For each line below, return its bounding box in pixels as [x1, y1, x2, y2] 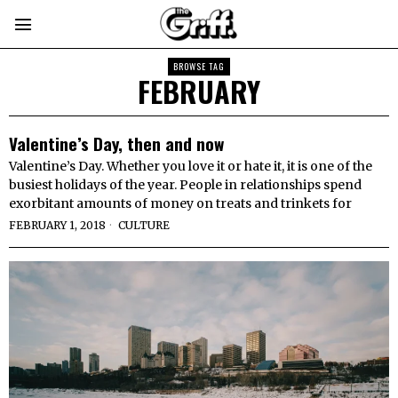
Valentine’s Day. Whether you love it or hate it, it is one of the [9, 158, 372, 174]
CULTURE [118, 219, 170, 232]
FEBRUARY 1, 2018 [9, 219, 106, 232]
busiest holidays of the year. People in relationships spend [9, 177, 362, 193]
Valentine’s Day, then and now [9, 131, 224, 155]
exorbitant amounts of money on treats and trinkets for [9, 195, 352, 211]
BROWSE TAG [173, 60, 225, 73]
